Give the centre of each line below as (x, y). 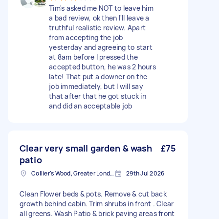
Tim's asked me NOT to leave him (101, 8)
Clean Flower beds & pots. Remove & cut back (93, 194)
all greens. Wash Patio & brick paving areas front (97, 213)
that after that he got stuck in (98, 96)
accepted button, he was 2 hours (102, 67)
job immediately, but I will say (96, 86)
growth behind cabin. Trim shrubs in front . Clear (97, 204)
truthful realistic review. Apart (97, 28)
